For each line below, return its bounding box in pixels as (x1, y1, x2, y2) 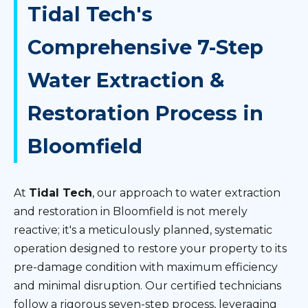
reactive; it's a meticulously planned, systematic (14, 223, 272, 236)
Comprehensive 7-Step (27, 35, 263, 59)
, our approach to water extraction (92, 186, 280, 199)
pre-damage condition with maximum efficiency (14, 261, 278, 274)
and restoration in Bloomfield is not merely (14, 205, 247, 218)
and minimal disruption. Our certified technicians (14, 279, 281, 292)
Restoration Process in (27, 101, 263, 125)
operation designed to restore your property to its (14, 242, 287, 255)
